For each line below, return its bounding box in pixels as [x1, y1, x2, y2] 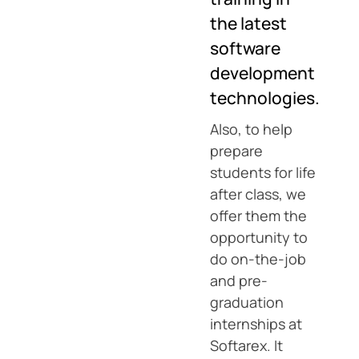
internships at [210, 314, 302, 333]
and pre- [210, 271, 268, 290]
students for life [210, 163, 316, 182]
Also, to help [210, 119, 292, 139]
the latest [210, 12, 287, 34]
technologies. [210, 87, 320, 109]
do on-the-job [210, 249, 306, 268]
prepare [210, 141, 263, 160]
